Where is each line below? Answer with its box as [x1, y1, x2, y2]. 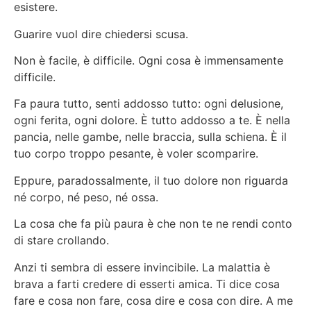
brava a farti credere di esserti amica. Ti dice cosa [14, 276, 280, 291]
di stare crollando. [14, 233, 109, 248]
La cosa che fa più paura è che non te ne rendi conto [14, 217, 292, 231]
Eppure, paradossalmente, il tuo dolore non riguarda [14, 173, 288, 187]
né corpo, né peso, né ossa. [14, 190, 158, 204]
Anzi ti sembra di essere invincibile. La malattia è [14, 260, 270, 274]
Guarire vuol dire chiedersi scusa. [14, 26, 188, 41]
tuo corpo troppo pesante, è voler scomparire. [14, 146, 258, 161]
